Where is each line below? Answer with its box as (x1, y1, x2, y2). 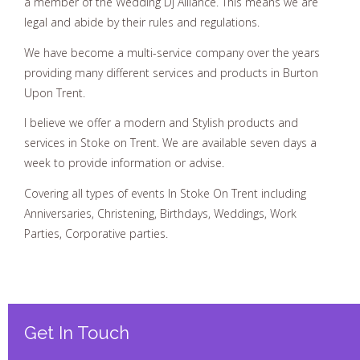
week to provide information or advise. (24, 155, 224, 170)
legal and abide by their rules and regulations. (24, 14, 260, 30)
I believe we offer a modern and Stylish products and (24, 115, 298, 130)
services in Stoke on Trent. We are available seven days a (24, 135, 317, 150)
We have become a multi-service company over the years (24, 44, 320, 60)
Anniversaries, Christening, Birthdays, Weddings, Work (24, 205, 297, 221)
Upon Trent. (24, 84, 85, 100)
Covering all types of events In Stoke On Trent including (24, 185, 306, 201)
